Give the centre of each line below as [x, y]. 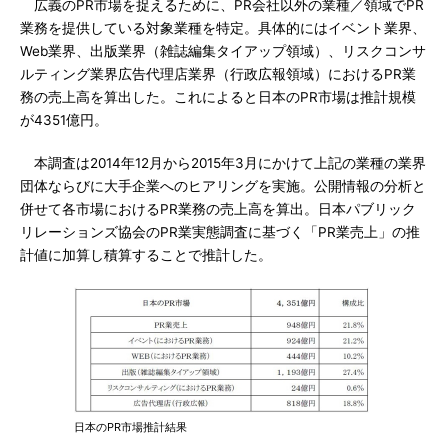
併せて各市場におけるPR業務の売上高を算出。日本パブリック [218, 209]
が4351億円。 [64, 120]
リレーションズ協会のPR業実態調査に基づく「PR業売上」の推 [220, 232]
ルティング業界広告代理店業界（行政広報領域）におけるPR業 [218, 74]
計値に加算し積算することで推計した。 [146, 255]
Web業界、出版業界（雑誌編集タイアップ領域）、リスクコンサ [223, 51]
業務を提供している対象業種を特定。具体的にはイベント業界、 [223, 28]
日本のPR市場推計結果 [130, 427]
